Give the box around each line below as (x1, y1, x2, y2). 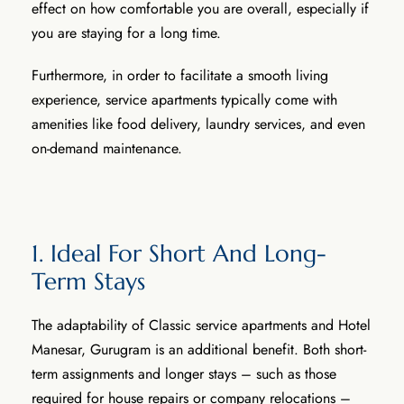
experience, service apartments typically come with (32, 88, 337, 110)
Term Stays (32, 265, 145, 296)
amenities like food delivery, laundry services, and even (32, 113, 365, 134)
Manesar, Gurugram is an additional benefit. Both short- (32, 338, 366, 360)
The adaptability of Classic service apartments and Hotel (32, 314, 371, 335)
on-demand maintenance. (32, 137, 187, 159)
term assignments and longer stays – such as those (32, 363, 336, 384)
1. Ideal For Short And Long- (32, 237, 326, 268)
